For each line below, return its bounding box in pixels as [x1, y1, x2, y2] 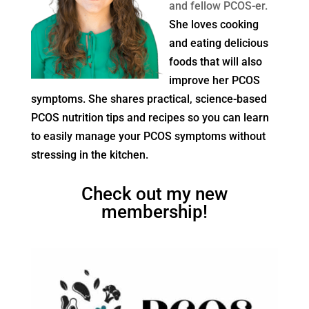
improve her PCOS [168, 73, 260, 87]
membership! [101, 201, 208, 222]
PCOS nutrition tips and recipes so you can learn [30, 110, 269, 124]
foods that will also [168, 54, 262, 68]
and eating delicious [168, 36, 268, 50]
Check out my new [81, 183, 228, 204]
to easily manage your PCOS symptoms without [30, 129, 266, 143]
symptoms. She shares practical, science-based [30, 92, 267, 106]
